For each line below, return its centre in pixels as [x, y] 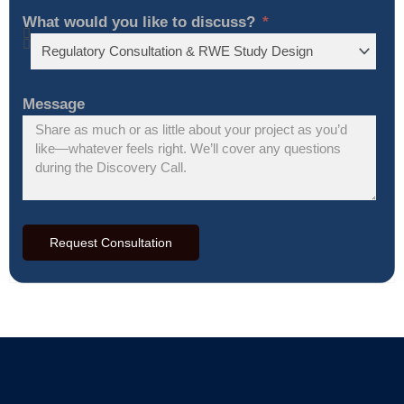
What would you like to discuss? [141, 22]
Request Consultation [111, 243]
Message [54, 104]
